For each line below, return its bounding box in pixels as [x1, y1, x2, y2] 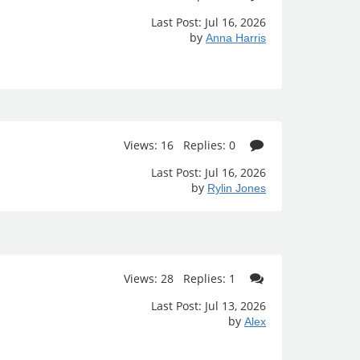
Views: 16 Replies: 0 [124, 137, 239, 153]
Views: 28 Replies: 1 [124, 271, 239, 286]
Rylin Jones [207, 182, 266, 194]
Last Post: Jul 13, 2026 [151, 298, 266, 313]
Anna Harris [206, 31, 266, 44]
